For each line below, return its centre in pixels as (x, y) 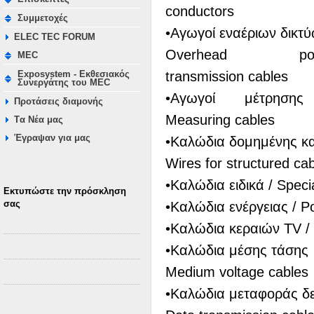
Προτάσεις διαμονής (59, 102)
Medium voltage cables (237, 272)
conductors (200, 11)
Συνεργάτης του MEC (64, 83)
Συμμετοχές (43, 18)
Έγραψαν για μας (52, 138)
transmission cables (227, 76)
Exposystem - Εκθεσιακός (74, 74)
